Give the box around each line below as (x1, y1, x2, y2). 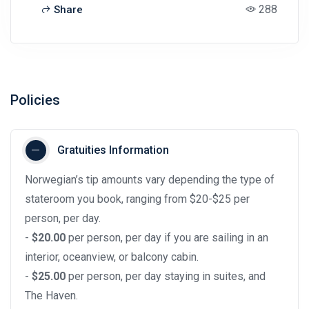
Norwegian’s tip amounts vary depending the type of (25, 172, 275, 186)
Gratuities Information (57, 143, 169, 157)
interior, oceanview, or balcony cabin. (25, 250, 199, 263)
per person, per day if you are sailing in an (66, 230, 268, 244)
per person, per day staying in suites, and (66, 269, 266, 283)
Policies (10, 91, 60, 108)
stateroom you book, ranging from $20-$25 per (25, 192, 250, 206)
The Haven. (25, 288, 78, 302)
